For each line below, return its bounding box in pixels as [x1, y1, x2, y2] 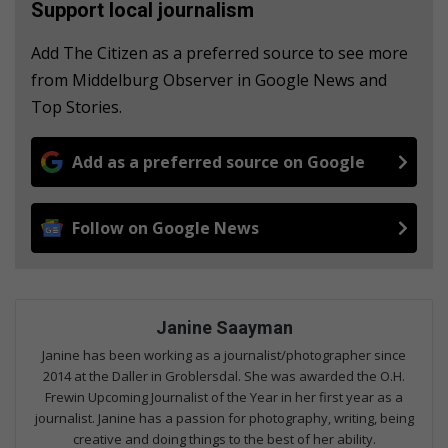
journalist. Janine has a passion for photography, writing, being [34, 409, 414, 428]
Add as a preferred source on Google [72, 151, 365, 174]
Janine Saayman [155, 317, 293, 339]
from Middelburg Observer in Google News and [31, 69, 387, 92]
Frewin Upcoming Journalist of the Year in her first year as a [45, 388, 403, 407]
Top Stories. [31, 96, 122, 119]
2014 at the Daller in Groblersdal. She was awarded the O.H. [43, 367, 405, 386]
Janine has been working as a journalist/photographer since [42, 346, 406, 365]
